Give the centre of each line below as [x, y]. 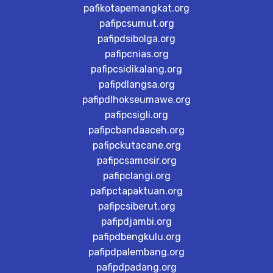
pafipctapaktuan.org [136, 191]
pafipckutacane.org [136, 146]
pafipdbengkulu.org [136, 237]
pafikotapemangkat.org [136, 9]
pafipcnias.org [136, 54]
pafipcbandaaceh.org [136, 130]
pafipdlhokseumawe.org [136, 100]
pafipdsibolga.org [136, 39]
